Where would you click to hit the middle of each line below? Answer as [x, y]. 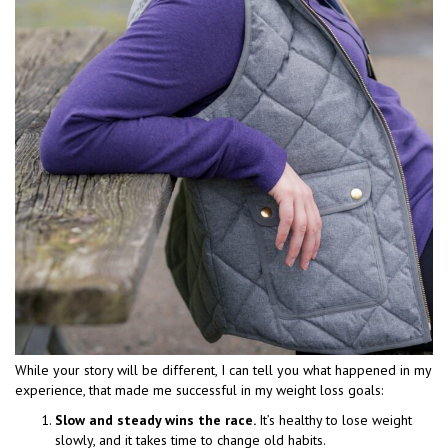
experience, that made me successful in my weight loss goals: [199, 389]
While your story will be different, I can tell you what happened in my [223, 369]
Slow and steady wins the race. [157, 419]
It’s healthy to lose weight [335, 419]
